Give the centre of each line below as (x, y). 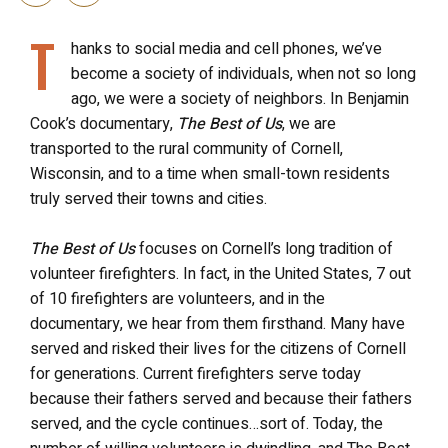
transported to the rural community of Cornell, (186, 149)
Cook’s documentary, (103, 124)
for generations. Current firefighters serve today (195, 374)
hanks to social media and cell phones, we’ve (226, 49)
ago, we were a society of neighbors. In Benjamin (240, 99)
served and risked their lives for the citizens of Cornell (218, 349)
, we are (309, 124)
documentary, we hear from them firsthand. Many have (217, 324)
